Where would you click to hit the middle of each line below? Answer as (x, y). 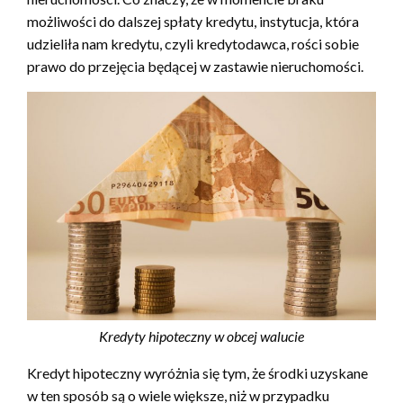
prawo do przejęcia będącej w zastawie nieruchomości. (195, 67)
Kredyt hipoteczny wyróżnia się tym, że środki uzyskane (197, 373)
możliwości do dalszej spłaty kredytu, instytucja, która (193, 22)
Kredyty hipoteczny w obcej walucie (201, 336)
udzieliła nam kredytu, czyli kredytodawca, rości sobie (193, 44)
